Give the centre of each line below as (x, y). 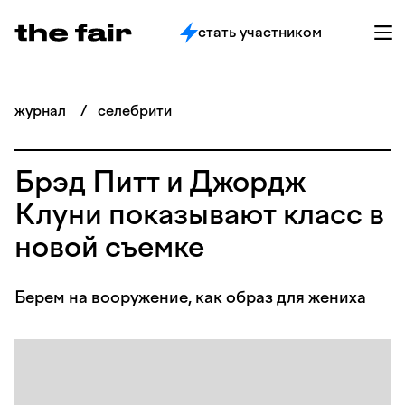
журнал (42, 111)
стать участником (259, 32)
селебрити (135, 111)
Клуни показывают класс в (199, 214)
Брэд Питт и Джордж (160, 182)
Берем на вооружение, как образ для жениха (190, 297)
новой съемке (109, 247)
